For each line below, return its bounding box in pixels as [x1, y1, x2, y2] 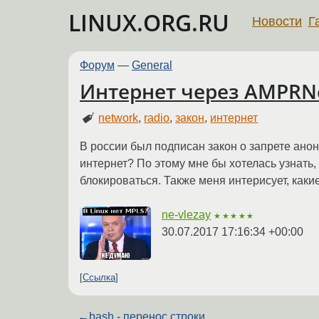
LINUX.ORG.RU [68, 7, 229, 38]
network [98, 111, 139, 124]
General [132, 59, 172, 71]
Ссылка [83, 272, 115, 283]
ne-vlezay [162, 208, 211, 221]
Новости [252, 14, 302, 28]
